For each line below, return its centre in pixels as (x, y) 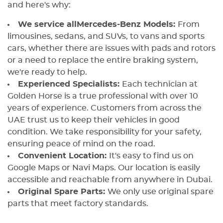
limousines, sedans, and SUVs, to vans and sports (106, 37)
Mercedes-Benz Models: (127, 25)
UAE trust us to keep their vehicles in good (94, 120)
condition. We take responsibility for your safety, (105, 132)
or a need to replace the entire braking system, (103, 60)
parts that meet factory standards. (79, 204)
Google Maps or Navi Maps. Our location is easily (104, 168)
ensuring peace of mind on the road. (82, 144)
